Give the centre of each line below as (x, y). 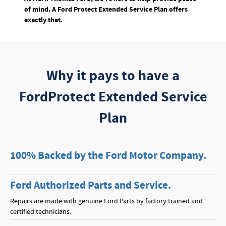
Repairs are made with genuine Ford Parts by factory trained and (106, 201)
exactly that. (43, 20)
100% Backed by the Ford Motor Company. (108, 156)
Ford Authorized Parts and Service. (91, 186)
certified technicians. (41, 212)
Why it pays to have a (113, 76)
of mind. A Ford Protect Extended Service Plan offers (106, 9)
